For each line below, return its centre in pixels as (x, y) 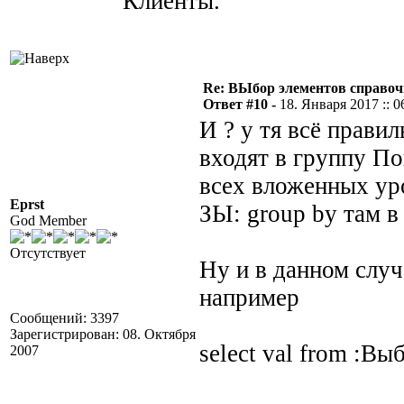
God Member (48, 220)
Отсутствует (48, 253)
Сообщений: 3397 (64, 318)
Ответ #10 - (241, 104)
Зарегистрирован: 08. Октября (103, 334)
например (249, 298)
